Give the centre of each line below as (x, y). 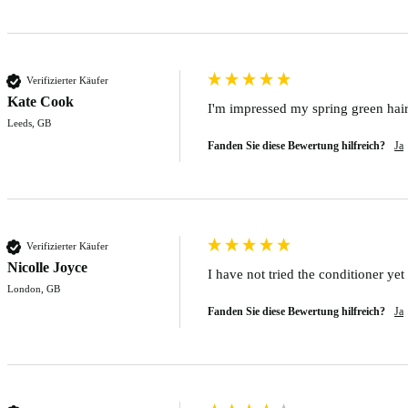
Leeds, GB (29, 122)
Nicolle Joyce (47, 267)
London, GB (34, 288)
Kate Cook (41, 101)
